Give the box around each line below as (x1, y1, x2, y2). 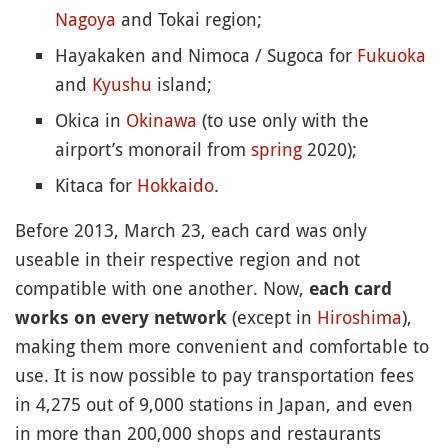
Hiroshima (317, 304, 402, 329)
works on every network (15, 306, 227, 328)
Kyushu (92, 71, 152, 96)
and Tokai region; (116, 6, 262, 31)
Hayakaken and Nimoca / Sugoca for (55, 42, 357, 67)
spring (251, 136, 302, 161)
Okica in (55, 107, 126, 132)
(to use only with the (197, 107, 369, 132)
